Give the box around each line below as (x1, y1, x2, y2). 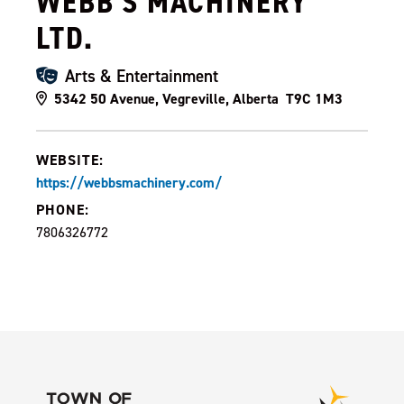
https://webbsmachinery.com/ (36, 173, 222, 192)
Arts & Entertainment (65, 65, 218, 87)
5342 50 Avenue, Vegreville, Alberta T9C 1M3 (54, 89, 343, 108)
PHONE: (36, 200, 89, 219)
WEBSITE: (36, 151, 104, 170)
